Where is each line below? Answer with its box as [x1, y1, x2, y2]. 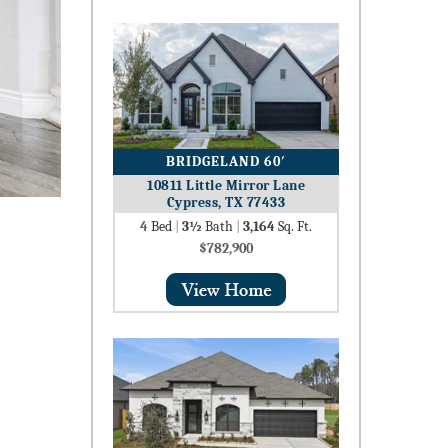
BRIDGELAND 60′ [166, 153, 286, 171]
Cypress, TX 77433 [166, 194, 286, 212]
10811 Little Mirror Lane [147, 177, 305, 195]
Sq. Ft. [275, 218, 312, 236]
